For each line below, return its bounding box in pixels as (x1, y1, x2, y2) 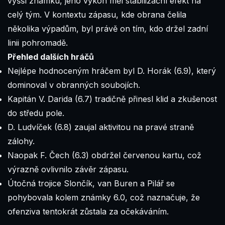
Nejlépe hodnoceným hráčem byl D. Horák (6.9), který (8, 65, 216, 76)
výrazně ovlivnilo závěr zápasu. (8, 164, 129, 174)
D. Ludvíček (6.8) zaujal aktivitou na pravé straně (8, 122, 194, 132)
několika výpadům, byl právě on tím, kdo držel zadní (8, 23, 208, 34)
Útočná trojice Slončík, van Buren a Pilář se (8, 178, 175, 188)
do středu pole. (8, 107, 64, 118)
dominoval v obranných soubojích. (8, 79, 140, 90)
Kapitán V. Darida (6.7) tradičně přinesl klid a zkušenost (8, 93, 217, 104)
